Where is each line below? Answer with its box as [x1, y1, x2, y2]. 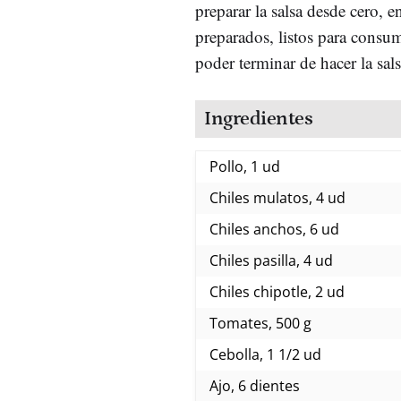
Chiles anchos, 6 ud [209, 218, 339, 239]
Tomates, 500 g [209, 312, 311, 333]
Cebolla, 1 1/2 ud [209, 344, 321, 364]
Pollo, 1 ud [209, 156, 280, 176]
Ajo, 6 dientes [209, 375, 300, 396]
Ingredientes [204, 107, 312, 130]
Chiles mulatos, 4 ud [209, 187, 346, 208]
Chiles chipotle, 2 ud [209, 281, 345, 302]
